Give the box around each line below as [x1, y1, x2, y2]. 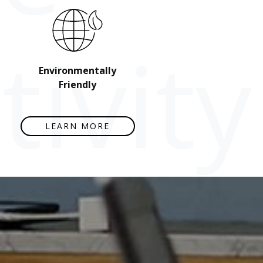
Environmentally [39, 63, 117, 77]
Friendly [59, 77, 97, 91]
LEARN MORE [45, 120, 110, 132]
